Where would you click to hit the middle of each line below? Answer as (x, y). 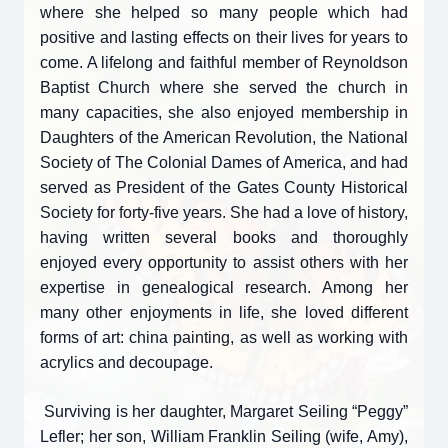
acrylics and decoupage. (126, 362)
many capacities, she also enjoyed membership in (224, 112)
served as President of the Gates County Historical (224, 187)
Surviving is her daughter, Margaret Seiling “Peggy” (224, 411)
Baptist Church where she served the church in (224, 87)
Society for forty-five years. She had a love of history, (224, 212)
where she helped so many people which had (224, 12)
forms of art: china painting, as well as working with (224, 337)
